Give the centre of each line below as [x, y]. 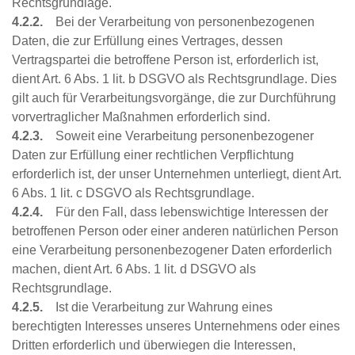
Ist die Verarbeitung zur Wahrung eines [161, 307]
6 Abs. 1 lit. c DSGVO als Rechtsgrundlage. [133, 193]
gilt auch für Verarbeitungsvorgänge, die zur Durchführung [174, 98]
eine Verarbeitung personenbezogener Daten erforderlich [172, 250]
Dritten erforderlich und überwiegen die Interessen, [154, 345]
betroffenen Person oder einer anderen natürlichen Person [175, 231]
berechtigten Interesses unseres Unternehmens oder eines [176, 326]
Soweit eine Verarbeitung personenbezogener [178, 136]
